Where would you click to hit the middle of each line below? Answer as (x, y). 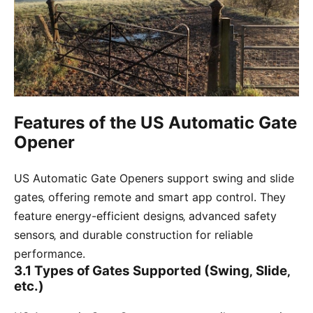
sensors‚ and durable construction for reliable (133, 234)
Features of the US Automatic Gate (155, 122)
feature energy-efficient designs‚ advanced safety (145, 216)
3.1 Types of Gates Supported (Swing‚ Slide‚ (152, 270)
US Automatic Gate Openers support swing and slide (154, 178)
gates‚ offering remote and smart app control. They (150, 197)
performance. (50, 253)
